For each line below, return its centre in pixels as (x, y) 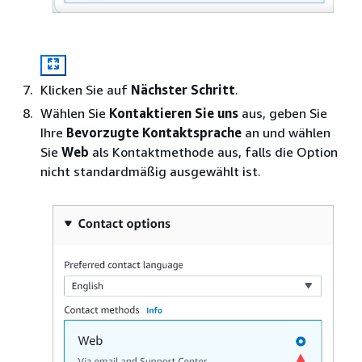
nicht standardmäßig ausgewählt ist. (151, 171)
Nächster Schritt (183, 89)
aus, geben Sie (283, 113)
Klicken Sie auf (86, 89)
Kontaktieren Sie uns (174, 113)
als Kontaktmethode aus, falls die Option (213, 152)
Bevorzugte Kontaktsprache (154, 132)
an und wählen (286, 132)
